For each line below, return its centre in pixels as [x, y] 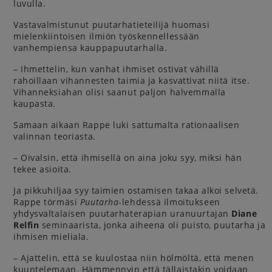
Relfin [26, 225]
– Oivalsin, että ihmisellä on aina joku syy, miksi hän [128, 158]
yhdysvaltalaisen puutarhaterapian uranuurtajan [123, 213]
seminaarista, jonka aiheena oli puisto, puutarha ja [152, 225]
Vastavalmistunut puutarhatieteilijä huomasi [112, 25]
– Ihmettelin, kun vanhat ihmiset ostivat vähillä [116, 69]
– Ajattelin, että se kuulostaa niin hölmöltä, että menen [134, 258]
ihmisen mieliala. [51, 236]
